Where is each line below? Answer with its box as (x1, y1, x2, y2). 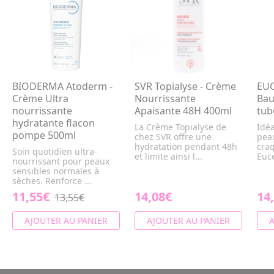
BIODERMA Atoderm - (12, 80, 113, 94)
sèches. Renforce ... (12, 175, 92, 187)
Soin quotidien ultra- (12, 146, 97, 158)
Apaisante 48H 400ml (135, 104, 232, 118)
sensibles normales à (12, 165, 99, 177)
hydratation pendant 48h (135, 141, 237, 153)
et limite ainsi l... (135, 150, 202, 163)
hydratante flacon (12, 116, 95, 130)
